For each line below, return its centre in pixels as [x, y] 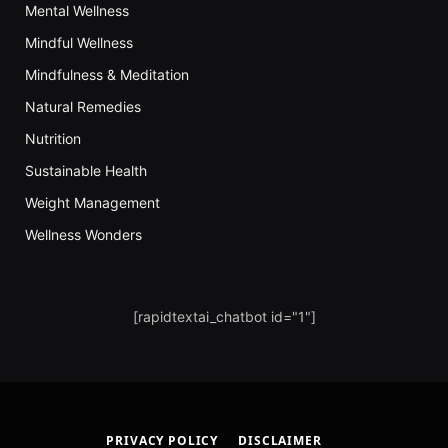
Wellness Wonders [83, 234]
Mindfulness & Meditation [107, 74]
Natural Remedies [83, 106]
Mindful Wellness [79, 42]
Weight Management [92, 202]
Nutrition [53, 138]
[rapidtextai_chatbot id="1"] [224, 316]
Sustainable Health [86, 170]
